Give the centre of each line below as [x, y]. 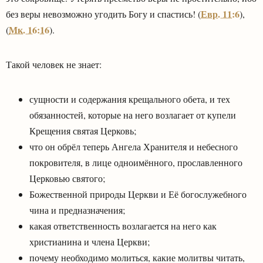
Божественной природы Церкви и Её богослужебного [138, 194]
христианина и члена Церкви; [90, 241]
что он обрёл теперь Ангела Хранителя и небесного [134, 146]
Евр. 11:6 [220, 14]
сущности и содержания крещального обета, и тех [130, 99]
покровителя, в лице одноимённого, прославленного [136, 162]
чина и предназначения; [77, 210]
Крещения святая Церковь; [83, 130]
